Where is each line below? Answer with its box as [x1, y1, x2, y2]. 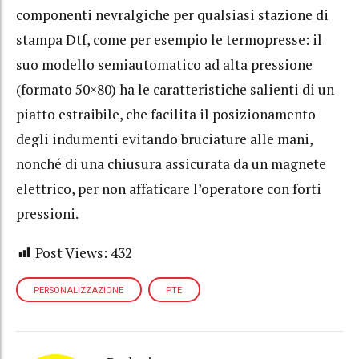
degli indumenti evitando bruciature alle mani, [16, 130, 313, 149]
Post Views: [35, 243, 107, 262]
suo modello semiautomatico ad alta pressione [16, 55, 313, 75]
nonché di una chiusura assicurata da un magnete [16, 155, 326, 174]
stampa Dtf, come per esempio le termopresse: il [16, 30, 322, 50]
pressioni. [16, 204, 79, 224]
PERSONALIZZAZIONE [34, 284, 124, 296]
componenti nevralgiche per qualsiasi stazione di [16, 6, 329, 25]
